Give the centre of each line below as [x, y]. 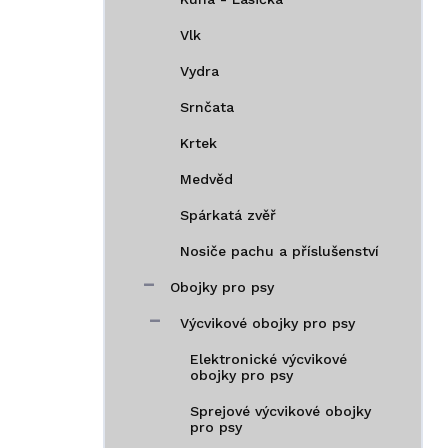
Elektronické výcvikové [268, 358]
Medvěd [206, 178]
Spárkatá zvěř [228, 214]
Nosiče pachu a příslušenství [279, 250]
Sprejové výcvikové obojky [280, 410]
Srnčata [207, 106]
